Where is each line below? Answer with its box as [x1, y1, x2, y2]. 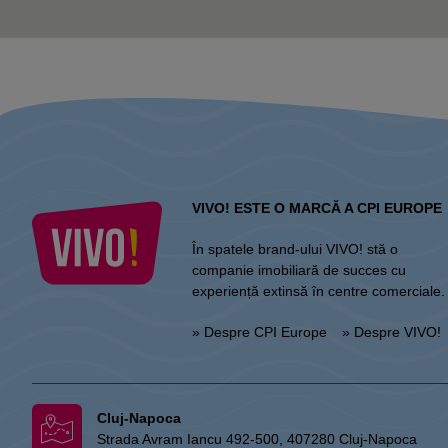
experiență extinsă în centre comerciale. [192, 283, 445, 299]
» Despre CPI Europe [192, 324, 327, 340]
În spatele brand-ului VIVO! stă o [192, 241, 398, 257]
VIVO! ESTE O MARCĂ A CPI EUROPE [192, 200, 442, 216]
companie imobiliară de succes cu [192, 262, 406, 278]
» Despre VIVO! [342, 324, 441, 340]
